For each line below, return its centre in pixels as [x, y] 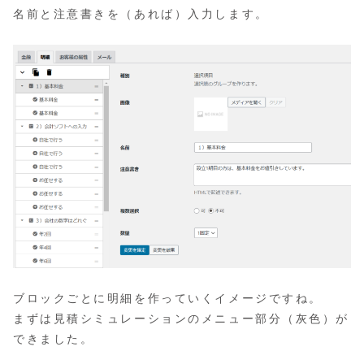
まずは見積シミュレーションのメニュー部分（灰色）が [181, 319]
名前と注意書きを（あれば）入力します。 [141, 14]
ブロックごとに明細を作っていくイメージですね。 [168, 299]
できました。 [54, 339]
